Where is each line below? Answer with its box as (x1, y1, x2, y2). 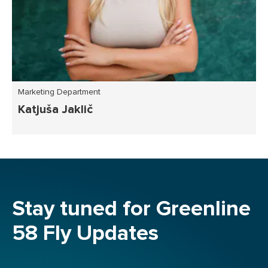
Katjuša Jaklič (18, 103, 93, 115)
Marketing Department (18, 88, 100, 96)
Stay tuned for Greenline (12, 199, 251, 220)
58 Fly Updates (12, 223, 159, 245)
